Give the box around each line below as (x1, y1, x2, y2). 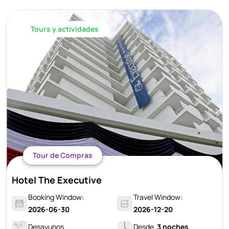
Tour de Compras (33, 150, 93, 160)
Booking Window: (28, 192, 84, 202)
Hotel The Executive (12, 173, 102, 186)
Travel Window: (133, 192, 182, 202)
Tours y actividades (31, 24, 99, 34)
